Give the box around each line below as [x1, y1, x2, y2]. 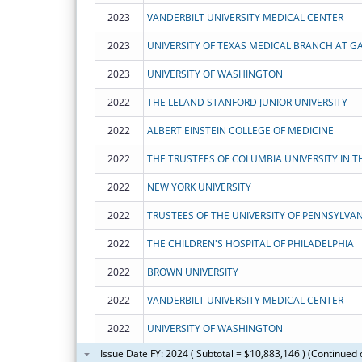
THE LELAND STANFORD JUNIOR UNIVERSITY [146, 95, 347, 109]
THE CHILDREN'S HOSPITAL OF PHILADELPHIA [146, 236, 354, 250]
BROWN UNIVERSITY [146, 264, 238, 279]
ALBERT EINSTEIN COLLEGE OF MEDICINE [146, 123, 334, 137]
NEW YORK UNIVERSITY [146, 179, 251, 194]
